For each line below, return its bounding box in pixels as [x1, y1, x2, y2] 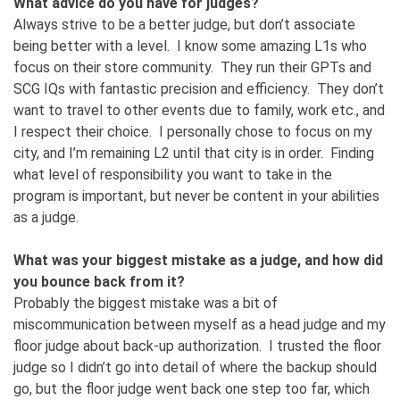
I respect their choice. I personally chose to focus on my [13, 123, 372, 141]
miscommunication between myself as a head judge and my [13, 316, 386, 334]
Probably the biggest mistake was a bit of [13, 295, 278, 312]
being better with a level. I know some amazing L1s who [13, 37, 367, 55]
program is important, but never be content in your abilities [13, 187, 379, 205]
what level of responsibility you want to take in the [13, 166, 332, 184]
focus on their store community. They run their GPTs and [13, 59, 371, 77]
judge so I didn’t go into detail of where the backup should [13, 359, 377, 377]
